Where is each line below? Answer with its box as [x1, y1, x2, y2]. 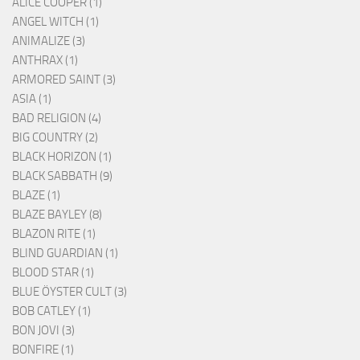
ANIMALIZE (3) [12, 33, 85, 48]
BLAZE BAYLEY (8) [12, 207, 102, 222]
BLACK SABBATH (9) [12, 168, 112, 183]
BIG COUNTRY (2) [12, 129, 98, 145]
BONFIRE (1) [12, 342, 74, 357]
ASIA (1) [12, 91, 51, 106]
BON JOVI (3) [12, 322, 75, 337]
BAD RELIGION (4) [12, 110, 101, 125]
